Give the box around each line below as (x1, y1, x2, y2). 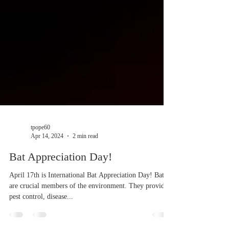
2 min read (73, 177, 98, 185)
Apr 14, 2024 (31, 177, 63, 185)
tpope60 (31, 168, 50, 176)
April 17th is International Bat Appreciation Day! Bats (9, 216, 167, 224)
